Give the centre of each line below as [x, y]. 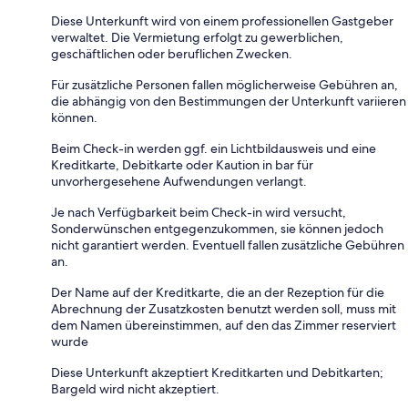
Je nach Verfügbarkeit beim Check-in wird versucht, [199, 212]
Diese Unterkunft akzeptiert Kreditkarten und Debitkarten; [217, 372]
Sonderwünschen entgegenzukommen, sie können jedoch [217, 228]
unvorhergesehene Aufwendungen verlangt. [179, 181]
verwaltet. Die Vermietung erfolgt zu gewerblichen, [197, 37]
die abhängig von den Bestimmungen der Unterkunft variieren [229, 101]
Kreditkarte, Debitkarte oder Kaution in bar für [182, 164]
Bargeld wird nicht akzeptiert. [135, 388]
